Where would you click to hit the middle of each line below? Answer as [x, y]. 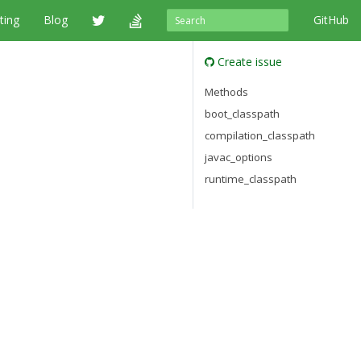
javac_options [239, 157]
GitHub [331, 20]
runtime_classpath [251, 178]
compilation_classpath [260, 135]
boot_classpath [242, 114]
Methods [226, 92]
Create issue [248, 62]
